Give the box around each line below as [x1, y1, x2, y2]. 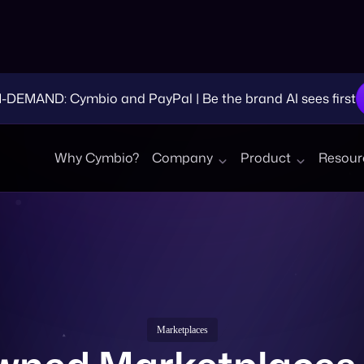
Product [240, 76, 291, 93]
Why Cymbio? [54, 76, 139, 93]
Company [152, 76, 213, 93]
